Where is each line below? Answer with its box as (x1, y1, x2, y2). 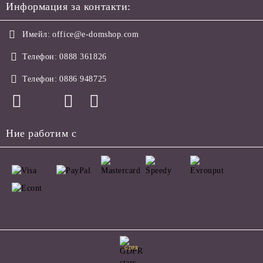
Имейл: (22, 30, 50, 39)
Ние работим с (6, 127, 77, 140)
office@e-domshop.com (52, 30, 139, 39)
